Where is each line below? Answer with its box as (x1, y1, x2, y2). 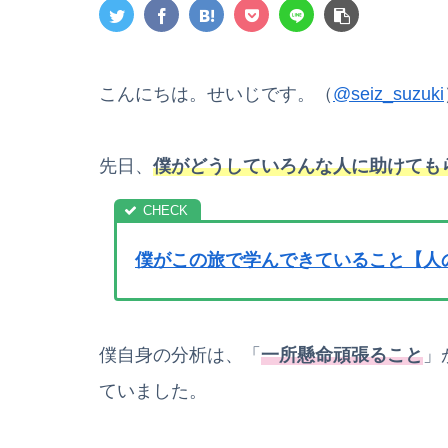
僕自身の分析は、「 (99, 344, 261, 365)
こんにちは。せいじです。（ (99, 83, 333, 104)
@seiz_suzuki (333, 83, 444, 104)
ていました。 (99, 380, 207, 401)
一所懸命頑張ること (261, 344, 423, 365)
